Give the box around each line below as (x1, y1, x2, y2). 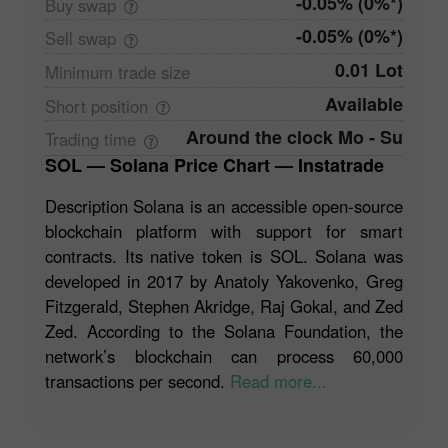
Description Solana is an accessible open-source (45, 193, 403, 218)
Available (325, 90, 403, 117)
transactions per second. (45, 368, 230, 393)
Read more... (230, 368, 327, 393)
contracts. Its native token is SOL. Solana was (45, 243, 403, 268)
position (91, 93, 148, 118)
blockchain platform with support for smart (45, 218, 403, 243)
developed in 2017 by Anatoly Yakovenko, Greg (45, 268, 403, 293)
